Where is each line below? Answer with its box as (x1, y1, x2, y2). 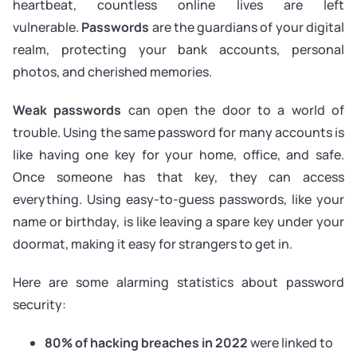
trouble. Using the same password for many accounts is (13, 124, 344, 141)
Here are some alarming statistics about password (13, 273, 344, 291)
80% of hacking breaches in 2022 (45, 334, 250, 351)
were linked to (250, 334, 333, 351)
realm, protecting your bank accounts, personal (13, 41, 344, 58)
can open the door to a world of (121, 101, 345, 119)
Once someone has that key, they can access (13, 168, 344, 186)
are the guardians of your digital (149, 18, 345, 36)
